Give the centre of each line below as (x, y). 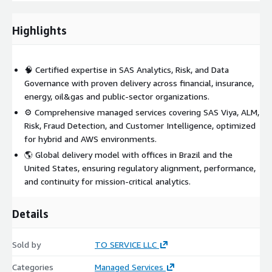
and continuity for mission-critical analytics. (107, 181)
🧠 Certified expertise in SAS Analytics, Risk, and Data (127, 69)
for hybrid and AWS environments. (90, 138)
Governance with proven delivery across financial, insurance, (139, 83)
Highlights (39, 30)
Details (30, 213)
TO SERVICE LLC (125, 244)
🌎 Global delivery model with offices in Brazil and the (128, 154)
